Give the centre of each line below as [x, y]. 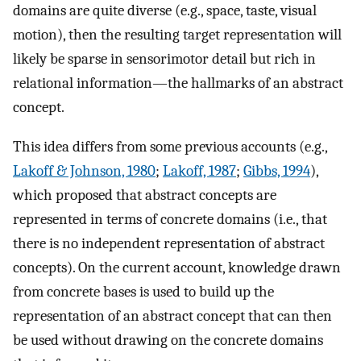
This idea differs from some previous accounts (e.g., [170, 146]
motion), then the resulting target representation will [177, 34]
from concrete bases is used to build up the [143, 291]
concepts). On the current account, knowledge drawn [177, 267]
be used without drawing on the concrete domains [168, 340]
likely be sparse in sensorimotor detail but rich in [164, 58]
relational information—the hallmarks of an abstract [178, 83]
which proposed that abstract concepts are [145, 195]
